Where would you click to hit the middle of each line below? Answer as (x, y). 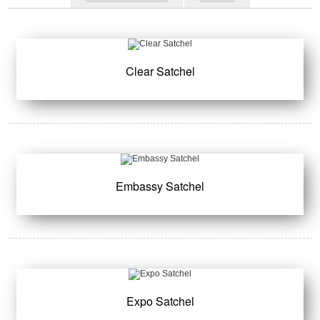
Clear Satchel (160, 71)
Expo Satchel (160, 301)
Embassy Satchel (160, 186)
